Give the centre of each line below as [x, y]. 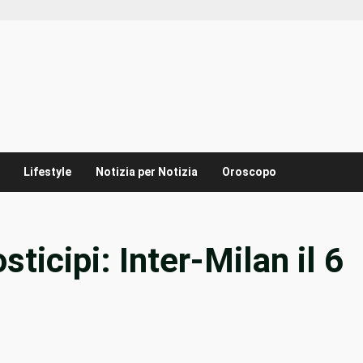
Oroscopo [249, 172]
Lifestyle [47, 172]
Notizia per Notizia [147, 172]
